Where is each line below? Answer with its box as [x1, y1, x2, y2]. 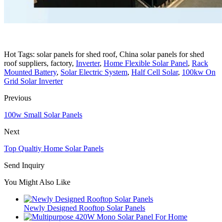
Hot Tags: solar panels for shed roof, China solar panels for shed [4, 50, 204, 58]
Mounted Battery [4, 67, 56, 76]
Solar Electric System [60, 67, 127, 76]
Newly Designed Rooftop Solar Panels [24, 203, 145, 212]
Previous [4, 93, 31, 102]
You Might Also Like [4, 177, 70, 186]
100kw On [182, 67, 216, 76]
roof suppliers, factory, [4, 58, 76, 67]
